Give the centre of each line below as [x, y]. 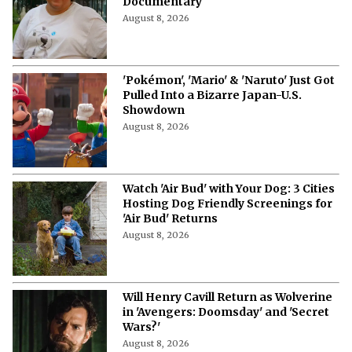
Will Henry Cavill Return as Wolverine [227, 297]
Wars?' [141, 326]
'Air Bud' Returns [170, 218]
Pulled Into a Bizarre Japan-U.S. [213, 95]
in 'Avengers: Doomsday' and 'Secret [226, 312]
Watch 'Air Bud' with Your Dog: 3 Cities [229, 188]
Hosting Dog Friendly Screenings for [227, 203]
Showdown [154, 110]
